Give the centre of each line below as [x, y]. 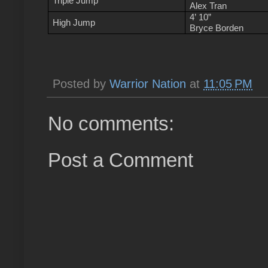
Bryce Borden [217, 28]
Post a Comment [121, 160]
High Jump [74, 22]
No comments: [111, 124]
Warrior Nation [148, 83]
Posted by [81, 83]
